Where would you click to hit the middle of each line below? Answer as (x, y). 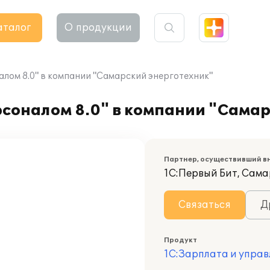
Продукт (181, 240)
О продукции (98, 28)
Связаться (205, 205)
